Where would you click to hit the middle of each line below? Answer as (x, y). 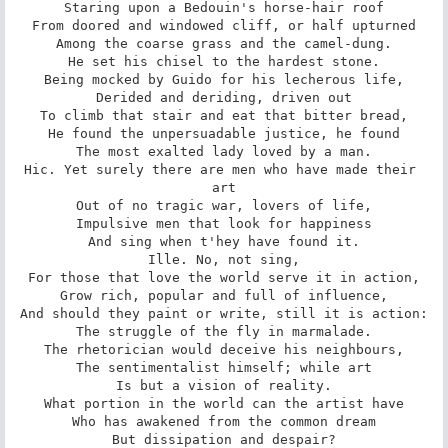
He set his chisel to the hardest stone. (224, 61)
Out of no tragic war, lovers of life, (224, 205)
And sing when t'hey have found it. (224, 241)
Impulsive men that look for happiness (224, 223)
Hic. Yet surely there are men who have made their (220, 169)
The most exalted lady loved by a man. (224, 151)
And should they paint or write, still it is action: (224, 313)
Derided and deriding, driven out (224, 97)
